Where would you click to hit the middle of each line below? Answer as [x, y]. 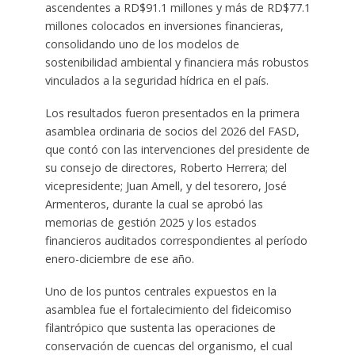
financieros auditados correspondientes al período [176, 241]
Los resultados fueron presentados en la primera [172, 113]
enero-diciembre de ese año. [119, 259]
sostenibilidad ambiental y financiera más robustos [177, 63]
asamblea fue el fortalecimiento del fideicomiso [168, 310]
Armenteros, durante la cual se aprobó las [154, 204]
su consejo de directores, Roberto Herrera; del [166, 168]
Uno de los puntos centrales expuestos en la [160, 292]
